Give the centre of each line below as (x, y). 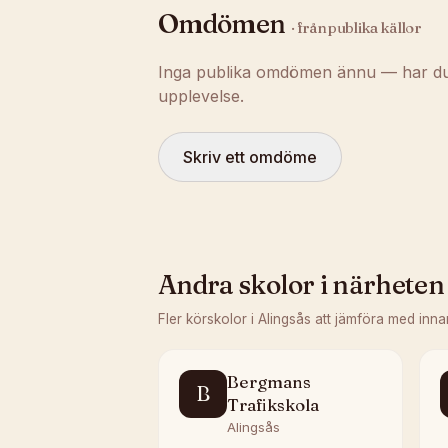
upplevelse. (201, 96)
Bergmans (269, 381)
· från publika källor (356, 27)
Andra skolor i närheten (301, 285)
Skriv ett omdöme (250, 157)
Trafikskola (273, 404)
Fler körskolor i (208, 319)
